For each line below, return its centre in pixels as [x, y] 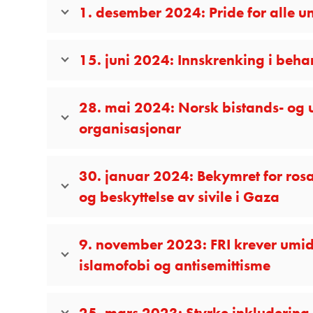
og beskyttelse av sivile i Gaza [180, 196]
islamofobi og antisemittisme [175, 265]
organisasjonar [130, 128]
